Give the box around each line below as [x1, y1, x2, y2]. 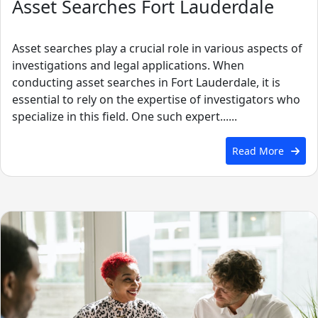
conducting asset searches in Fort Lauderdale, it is [12, 75, 280, 91]
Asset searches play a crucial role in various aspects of [12, 40, 302, 57]
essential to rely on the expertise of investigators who [12, 92, 300, 108]
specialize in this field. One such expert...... [12, 109, 237, 125]
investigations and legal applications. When [12, 57, 244, 74]
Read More [231, 143, 284, 158]
